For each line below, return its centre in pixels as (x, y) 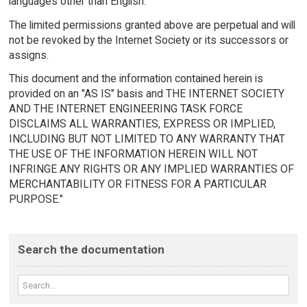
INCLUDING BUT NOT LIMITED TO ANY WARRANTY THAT (147, 139)
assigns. (28, 55)
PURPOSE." (36, 199)
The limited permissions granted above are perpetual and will (152, 25)
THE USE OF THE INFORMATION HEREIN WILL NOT (133, 154)
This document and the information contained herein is (136, 79)
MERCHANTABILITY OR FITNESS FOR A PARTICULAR (137, 184)
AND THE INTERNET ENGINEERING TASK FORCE (125, 109)
